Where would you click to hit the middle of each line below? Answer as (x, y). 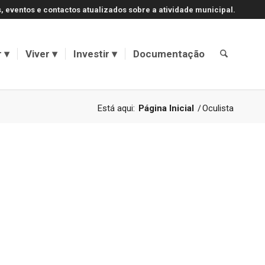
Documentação (169, 54)
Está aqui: (116, 108)
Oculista (218, 108)
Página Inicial (166, 108)
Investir (91, 54)
